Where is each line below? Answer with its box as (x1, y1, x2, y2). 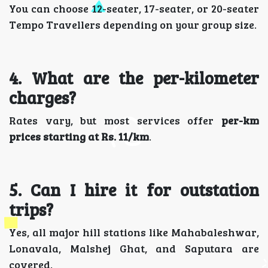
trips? (9, 198, 53, 221)
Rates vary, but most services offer (9, 113, 221, 127)
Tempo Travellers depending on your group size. (9, 17, 257, 32)
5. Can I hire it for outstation (9, 178, 259, 201)
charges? (9, 86, 76, 109)
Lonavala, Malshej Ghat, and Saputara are (9, 241, 259, 255)
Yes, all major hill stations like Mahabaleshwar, (9, 225, 259, 239)
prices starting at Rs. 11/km (9, 129, 149, 144)
